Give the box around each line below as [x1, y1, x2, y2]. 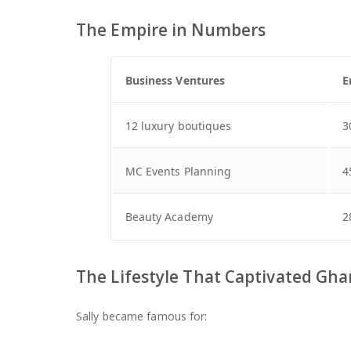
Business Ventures [125, 72, 226, 88]
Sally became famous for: [76, 308, 208, 324]
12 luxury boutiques [125, 118, 232, 133]
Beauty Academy [125, 208, 213, 224]
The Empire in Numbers [76, 18, 266, 41]
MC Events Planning [125, 163, 232, 179]
